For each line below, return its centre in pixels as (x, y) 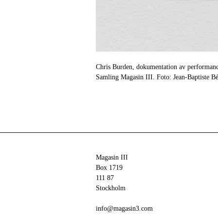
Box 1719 (109, 168)
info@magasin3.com (124, 209)
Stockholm (111, 188)
